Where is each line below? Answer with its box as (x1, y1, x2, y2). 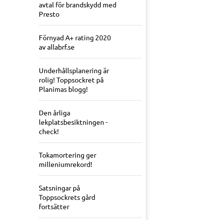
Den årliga (39, 108, 70, 117)
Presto (39, 9, 59, 19)
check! (39, 127, 59, 136)
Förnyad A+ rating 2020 (39, 33, 111, 42)
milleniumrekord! (39, 160, 92, 169)
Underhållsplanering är (39, 66, 109, 75)
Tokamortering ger (39, 150, 96, 160)
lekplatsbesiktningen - (39, 117, 108, 127)
